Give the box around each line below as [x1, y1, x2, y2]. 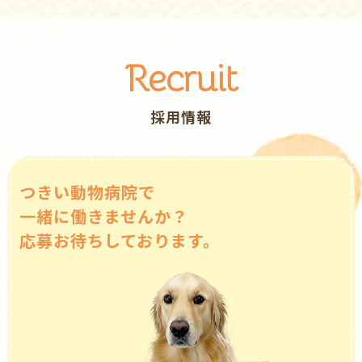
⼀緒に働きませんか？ [19, 204, 188, 229]
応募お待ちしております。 [19, 229, 220, 253]
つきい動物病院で [19, 180, 155, 204]
